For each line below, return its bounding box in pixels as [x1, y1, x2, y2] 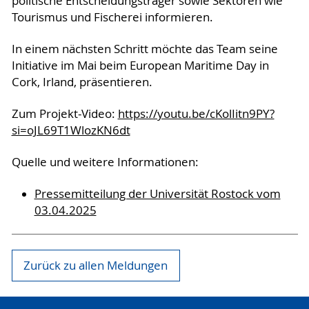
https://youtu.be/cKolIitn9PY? [117, 106, 275, 121]
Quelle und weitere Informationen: [11, 154, 199, 170]
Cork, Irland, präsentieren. [11, 74, 152, 90]
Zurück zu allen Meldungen [23, 258, 168, 274]
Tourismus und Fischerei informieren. [11, 9, 213, 25]
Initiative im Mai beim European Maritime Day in [11, 57, 269, 73]
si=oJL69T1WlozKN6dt [11, 122, 130, 138]
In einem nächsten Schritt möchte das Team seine [11, 41, 278, 57]
